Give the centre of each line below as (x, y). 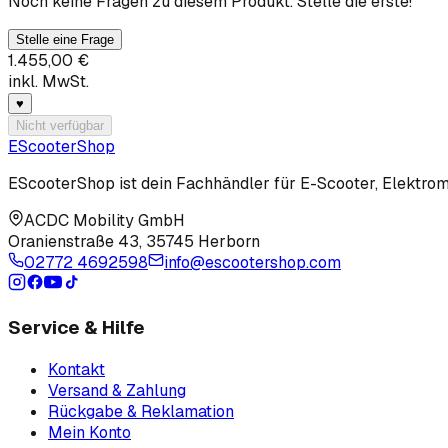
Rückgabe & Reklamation (141, 411)
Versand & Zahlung (117, 390)
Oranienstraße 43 (73, 242)
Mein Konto (89, 432)
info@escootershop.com (252, 263)
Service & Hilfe (76, 328)
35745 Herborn (203, 242)
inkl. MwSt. (48, 82)
